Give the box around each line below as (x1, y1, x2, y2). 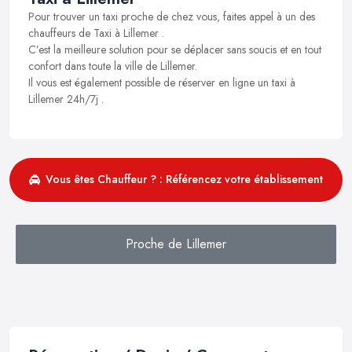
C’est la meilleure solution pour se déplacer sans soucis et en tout (28, 41, 321, 57)
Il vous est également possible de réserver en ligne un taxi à (28, 74, 295, 90)
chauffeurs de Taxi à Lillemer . (28, 24, 164, 41)
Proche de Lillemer (126, 234, 226, 253)
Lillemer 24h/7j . (28, 90, 104, 107)
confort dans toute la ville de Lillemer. (28, 57, 197, 74)
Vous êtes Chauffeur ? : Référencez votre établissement (46, 171, 323, 188)
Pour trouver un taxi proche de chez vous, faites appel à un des (28, 8, 315, 24)
